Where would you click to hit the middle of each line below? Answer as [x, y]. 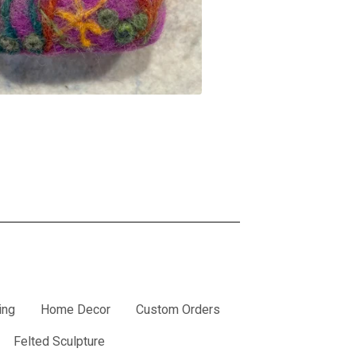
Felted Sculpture [59, 342]
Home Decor [75, 310]
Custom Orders [178, 310]
